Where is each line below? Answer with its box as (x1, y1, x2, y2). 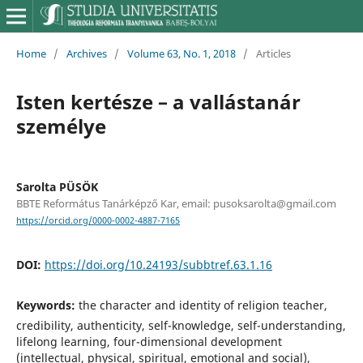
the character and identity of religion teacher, (78, 297, 327, 314)
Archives (66, 45, 107, 61)
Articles (255, 45, 291, 61)
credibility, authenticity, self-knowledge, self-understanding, (15, 318, 346, 334)
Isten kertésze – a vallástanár (15, 88, 301, 115)
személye (15, 112, 106, 139)
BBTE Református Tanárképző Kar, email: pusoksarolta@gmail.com (15, 195, 336, 211)
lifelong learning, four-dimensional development (15, 334, 282, 350)
